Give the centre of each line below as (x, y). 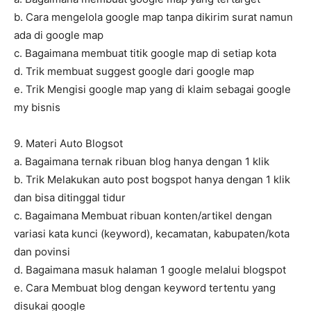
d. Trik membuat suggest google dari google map (134, 72)
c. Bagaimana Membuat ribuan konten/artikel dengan (143, 216)
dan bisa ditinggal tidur (70, 198)
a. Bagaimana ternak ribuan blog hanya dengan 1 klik (142, 162)
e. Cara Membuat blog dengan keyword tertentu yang (145, 288)
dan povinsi (42, 252)
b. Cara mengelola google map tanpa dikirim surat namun (153, 17)
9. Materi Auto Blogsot (68, 144)
